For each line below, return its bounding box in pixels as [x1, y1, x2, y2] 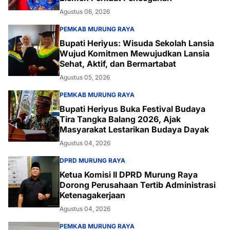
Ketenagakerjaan [60, 189, 125, 200]
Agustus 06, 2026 [60, 7, 110, 15]
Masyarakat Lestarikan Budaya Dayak [60, 124, 209, 135]
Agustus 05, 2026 [60, 73, 110, 81]
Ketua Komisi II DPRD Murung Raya [60, 169, 198, 180]
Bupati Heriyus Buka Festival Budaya [60, 103, 205, 114]
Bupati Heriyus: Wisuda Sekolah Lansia [60, 37, 214, 48]
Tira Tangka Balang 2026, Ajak [60, 113, 181, 124]
